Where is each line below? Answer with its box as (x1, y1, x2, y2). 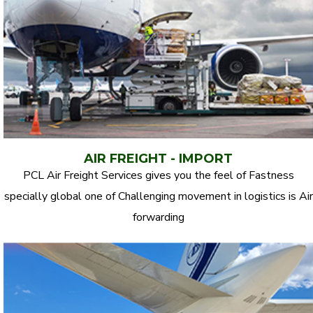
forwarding (132, 209, 184, 225)
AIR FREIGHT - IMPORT (84, 150, 233, 166)
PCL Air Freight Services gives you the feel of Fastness (22, 167, 294, 183)
